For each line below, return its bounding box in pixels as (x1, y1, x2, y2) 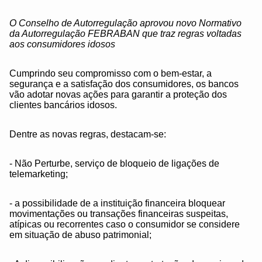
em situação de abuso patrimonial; (9, 230, 154, 240)
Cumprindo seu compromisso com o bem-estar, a (9, 68, 212, 79)
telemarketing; (9, 169, 68, 180)
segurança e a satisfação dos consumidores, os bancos (9, 79, 239, 89)
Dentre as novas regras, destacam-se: (9, 129, 166, 140)
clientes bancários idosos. (9, 100, 117, 111)
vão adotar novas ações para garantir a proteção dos (9, 89, 227, 100)
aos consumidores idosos (9, 39, 115, 50)
